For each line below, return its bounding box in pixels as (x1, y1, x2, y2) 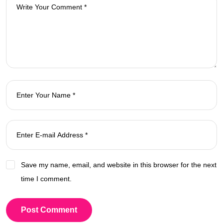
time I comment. (21, 174, 72, 183)
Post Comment (21, 205, 77, 214)
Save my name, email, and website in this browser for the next (21, 160, 217, 169)
